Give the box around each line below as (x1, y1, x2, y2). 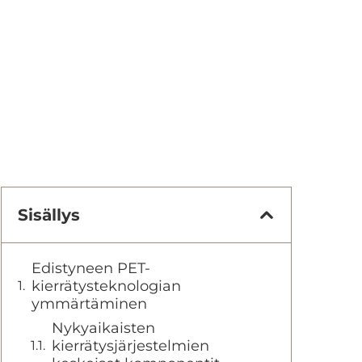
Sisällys (18, 205, 80, 225)
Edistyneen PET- (32, 259, 150, 277)
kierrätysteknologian (32, 277, 181, 295)
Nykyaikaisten (52, 319, 155, 337)
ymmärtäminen (32, 295, 147, 313)
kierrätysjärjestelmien (52, 337, 209, 355)
